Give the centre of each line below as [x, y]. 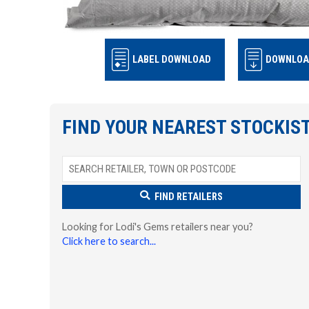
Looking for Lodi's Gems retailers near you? [158, 226]
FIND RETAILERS [188, 197]
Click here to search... [109, 241]
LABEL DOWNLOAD [171, 60]
